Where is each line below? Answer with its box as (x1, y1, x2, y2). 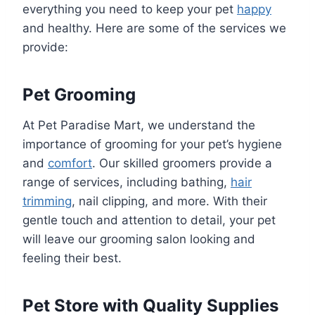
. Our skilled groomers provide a (92, 156, 272, 171)
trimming (22, 194, 72, 209)
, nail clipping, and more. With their (72, 194, 267, 209)
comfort (48, 156, 92, 171)
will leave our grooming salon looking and (22, 232, 255, 247)
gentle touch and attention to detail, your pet (22, 213, 276, 228)
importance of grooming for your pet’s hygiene (22, 137, 282, 152)
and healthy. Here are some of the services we (22, 21, 286, 36)
